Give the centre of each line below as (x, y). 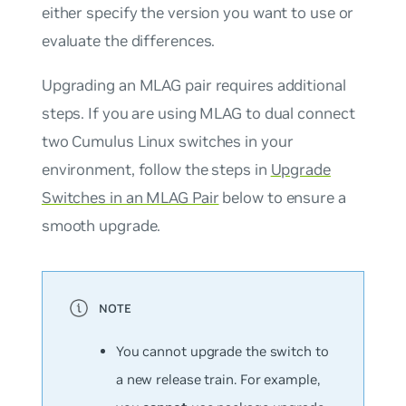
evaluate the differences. (128, 40)
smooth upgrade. (101, 226)
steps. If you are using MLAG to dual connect (198, 114)
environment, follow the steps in (156, 170)
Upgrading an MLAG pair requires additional (193, 86)
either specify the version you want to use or (198, 12)
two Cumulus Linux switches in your (167, 142)
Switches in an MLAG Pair (130, 198)
